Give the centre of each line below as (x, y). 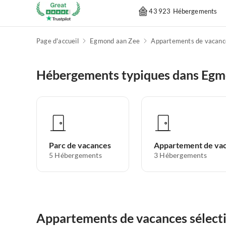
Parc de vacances (80, 145)
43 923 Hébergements (183, 11)
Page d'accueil (58, 41)
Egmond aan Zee (115, 41)
